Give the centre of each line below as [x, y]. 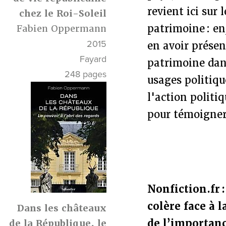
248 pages [86, 74]
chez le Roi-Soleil [63, 13]
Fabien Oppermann [62, 29]
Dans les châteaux [62, 208]
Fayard [93, 59]
